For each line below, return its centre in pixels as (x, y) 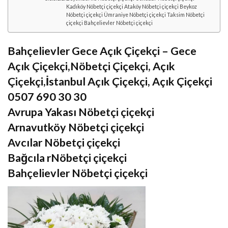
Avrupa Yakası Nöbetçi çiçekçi (81, 112)
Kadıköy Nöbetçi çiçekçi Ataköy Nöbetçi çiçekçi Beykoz (131, 6)
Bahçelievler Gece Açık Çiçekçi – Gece (102, 51)
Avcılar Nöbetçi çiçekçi (64, 143)
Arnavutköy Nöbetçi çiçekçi (76, 127)
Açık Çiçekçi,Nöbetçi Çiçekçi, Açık (91, 66)
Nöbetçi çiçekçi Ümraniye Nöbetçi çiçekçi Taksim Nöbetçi (135, 15)
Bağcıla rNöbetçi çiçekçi (67, 158)
